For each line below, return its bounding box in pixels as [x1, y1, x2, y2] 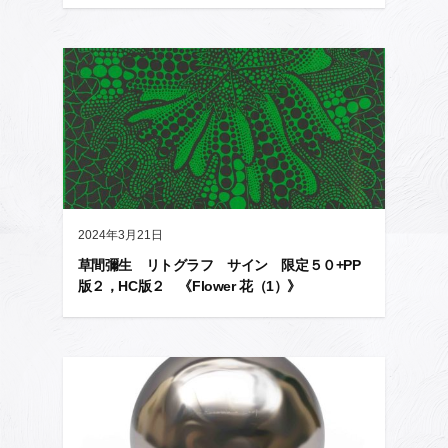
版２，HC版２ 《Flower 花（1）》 [77, 278, 301, 295]
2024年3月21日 [77, 228, 163, 243]
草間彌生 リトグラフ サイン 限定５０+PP [77, 257, 361, 274]
